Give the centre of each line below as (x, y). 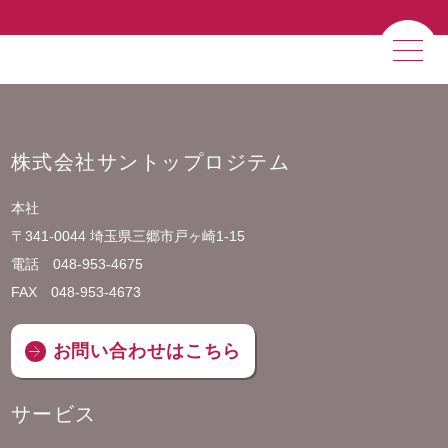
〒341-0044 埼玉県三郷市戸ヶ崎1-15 (127, 236)
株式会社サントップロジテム (150, 162)
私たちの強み (149, 102)
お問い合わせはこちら (147, 351)
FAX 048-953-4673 (75, 292)
